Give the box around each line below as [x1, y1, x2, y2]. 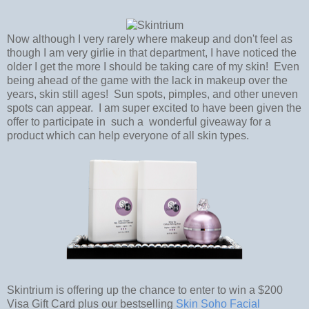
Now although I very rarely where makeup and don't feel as [7, 32, 292, 45]
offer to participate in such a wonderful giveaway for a [7, 115, 271, 128]
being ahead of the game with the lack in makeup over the [7, 74, 288, 86]
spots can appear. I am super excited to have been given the [7, 101, 301, 114]
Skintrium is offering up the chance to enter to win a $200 [7, 283, 283, 296]
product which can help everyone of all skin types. [7, 129, 249, 141]
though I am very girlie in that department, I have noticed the [7, 46, 297, 59]
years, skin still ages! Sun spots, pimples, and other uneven [7, 88, 298, 100]
